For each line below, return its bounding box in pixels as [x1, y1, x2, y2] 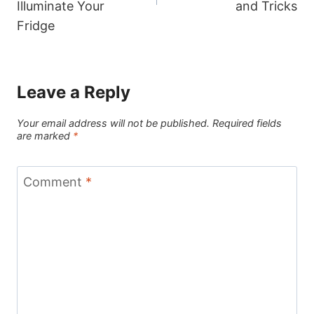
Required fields [212, 116, 282, 129]
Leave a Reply [17, 82, 130, 103]
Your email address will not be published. [17, 116, 210, 129]
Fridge [17, 18, 55, 34]
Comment [23, 175, 86, 190]
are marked [17, 129, 73, 142]
